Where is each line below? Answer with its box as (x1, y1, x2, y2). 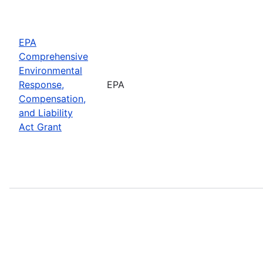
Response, (19, 78, 64, 90)
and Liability (19, 106, 73, 119)
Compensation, (19, 92, 86, 104)
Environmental (19, 64, 82, 76)
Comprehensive (19, 50, 88, 62)
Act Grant (19, 120, 62, 133)
